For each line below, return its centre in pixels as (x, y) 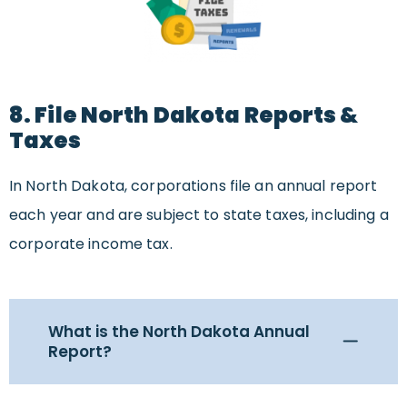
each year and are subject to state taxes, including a (199, 215)
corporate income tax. (91, 244)
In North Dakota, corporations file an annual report (194, 186)
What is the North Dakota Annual (179, 332)
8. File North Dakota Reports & (184, 115)
